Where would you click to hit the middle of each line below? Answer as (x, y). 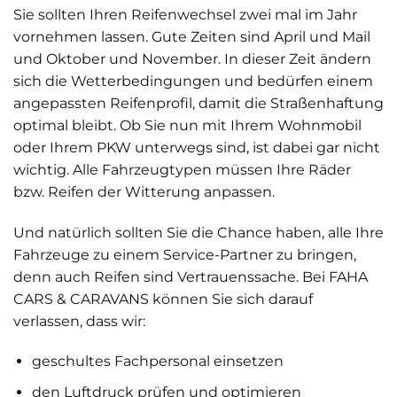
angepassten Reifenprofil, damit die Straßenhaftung (198, 103)
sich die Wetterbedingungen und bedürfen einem (193, 81)
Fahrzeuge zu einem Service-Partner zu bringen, (185, 254)
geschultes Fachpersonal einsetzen (157, 362)
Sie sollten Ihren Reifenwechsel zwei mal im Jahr (185, 14)
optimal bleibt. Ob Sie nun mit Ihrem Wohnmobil (187, 125)
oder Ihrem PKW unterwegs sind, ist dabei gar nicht (197, 147)
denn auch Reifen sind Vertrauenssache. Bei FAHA (191, 276)
